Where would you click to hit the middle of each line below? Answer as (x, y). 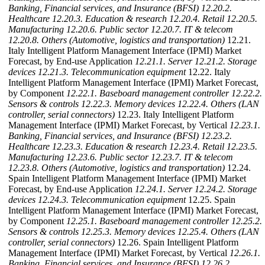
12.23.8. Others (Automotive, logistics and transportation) (117, 168)
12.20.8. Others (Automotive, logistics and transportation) (117, 40)
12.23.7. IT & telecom (192, 157)
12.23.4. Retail (197, 147)
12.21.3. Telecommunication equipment (112, 72)
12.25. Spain (211, 200)
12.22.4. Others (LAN (218, 104)
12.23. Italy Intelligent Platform (174, 115)
